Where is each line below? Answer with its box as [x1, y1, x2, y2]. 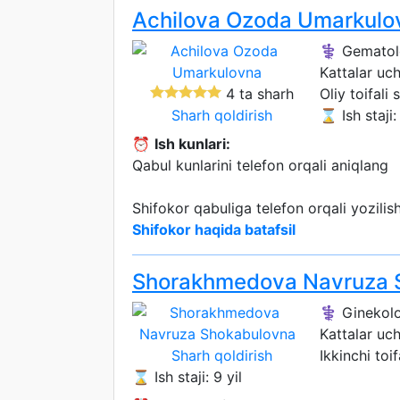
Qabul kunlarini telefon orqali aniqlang [132, 156, 388, 174]
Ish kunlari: [154, 135, 230, 153]
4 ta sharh [221, 85, 294, 103]
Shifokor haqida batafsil [132, 221, 296, 238]
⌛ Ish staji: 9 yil [132, 368, 242, 386]
